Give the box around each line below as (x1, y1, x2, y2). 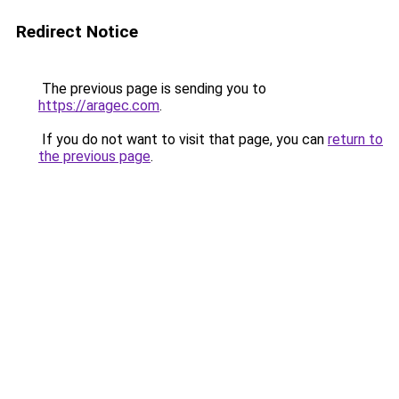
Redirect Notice (16, 21, 138, 42)
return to (328, 131, 383, 148)
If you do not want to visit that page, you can (38, 131, 328, 148)
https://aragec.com (38, 97, 159, 114)
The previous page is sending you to (38, 80, 266, 97)
